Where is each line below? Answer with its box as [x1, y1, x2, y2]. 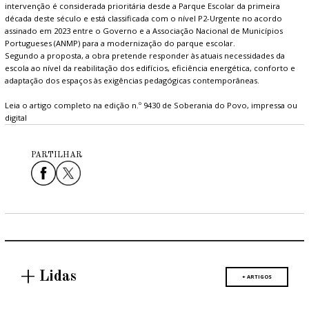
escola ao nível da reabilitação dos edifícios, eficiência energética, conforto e [5, 63, 296, 73]
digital [5, 112, 28, 123]
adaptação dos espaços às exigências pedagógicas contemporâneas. [5, 75, 260, 86]
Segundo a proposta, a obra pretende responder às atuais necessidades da [5, 50, 286, 61]
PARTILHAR [30, 151, 82, 160]
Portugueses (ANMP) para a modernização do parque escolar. [5, 38, 236, 48]
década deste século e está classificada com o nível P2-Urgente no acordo [5, 13, 283, 23]
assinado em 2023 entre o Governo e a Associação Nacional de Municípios [5, 26, 283, 36]
